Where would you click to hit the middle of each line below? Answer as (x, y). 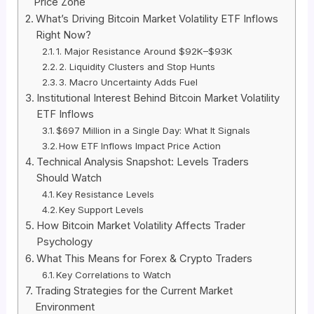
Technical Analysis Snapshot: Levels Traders (143, 162)
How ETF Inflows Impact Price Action (140, 146)
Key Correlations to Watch (114, 275)
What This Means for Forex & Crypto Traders (145, 259)
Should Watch (69, 178)
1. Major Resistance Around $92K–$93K (145, 52)
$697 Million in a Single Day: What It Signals (153, 131)
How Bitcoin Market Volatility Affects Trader (141, 226)
